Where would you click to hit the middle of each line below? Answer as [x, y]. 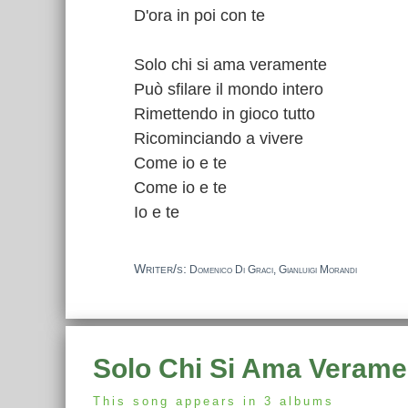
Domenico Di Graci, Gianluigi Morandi [272, 270]
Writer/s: [160, 269]
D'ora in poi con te [199, 15]
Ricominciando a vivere [219, 138]
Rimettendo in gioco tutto [224, 114]
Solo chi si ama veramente [230, 65]
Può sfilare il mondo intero [229, 89]
